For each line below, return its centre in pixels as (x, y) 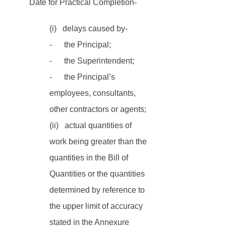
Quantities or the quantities (98, 174)
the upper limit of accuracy (97, 206)
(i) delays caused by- (89, 29)
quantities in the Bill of (90, 158)
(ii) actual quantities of (92, 125)
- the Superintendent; (92, 61)
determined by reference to (98, 190)
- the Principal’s (83, 77)
